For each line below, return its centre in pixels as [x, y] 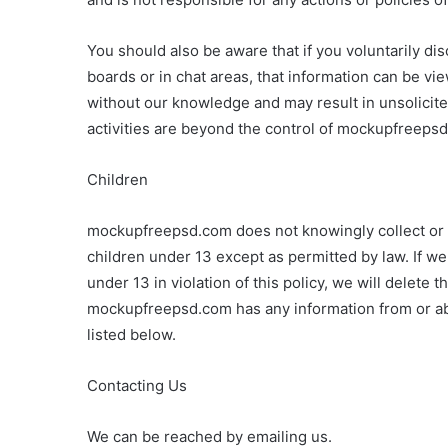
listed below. [131, 334]
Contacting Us [137, 385]
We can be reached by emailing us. [209, 436]
